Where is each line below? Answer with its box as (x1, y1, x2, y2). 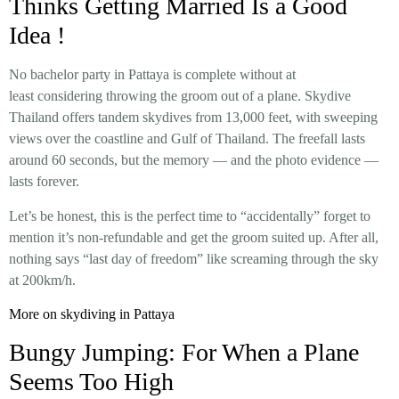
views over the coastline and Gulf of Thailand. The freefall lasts (9, 131, 365, 147)
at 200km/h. (9, 272, 76, 288)
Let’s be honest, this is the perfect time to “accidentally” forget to (9, 208, 370, 224)
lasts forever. (9, 174, 79, 190)
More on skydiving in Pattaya (9, 305, 175, 322)
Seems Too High (9, 368, 174, 396)
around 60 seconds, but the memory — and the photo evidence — (9, 152, 379, 168)
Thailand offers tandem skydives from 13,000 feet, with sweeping (9, 110, 378, 126)
